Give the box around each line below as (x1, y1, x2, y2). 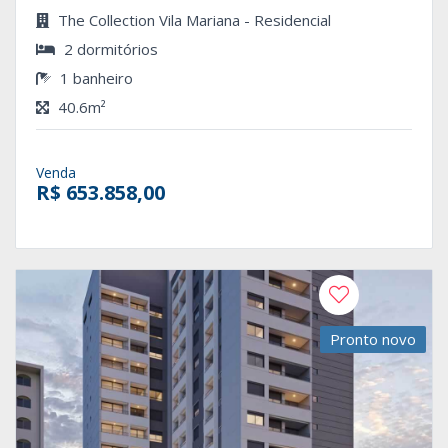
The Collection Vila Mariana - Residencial (54, 9, 331, 30)
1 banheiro (56, 67, 133, 88)
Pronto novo (330, 328, 416, 349)
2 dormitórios (60, 38, 158, 59)
